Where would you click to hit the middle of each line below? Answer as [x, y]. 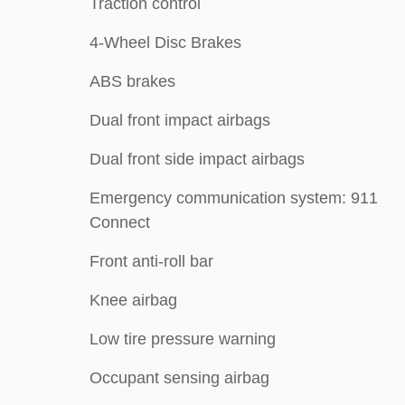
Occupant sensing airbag [179, 378]
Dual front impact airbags [180, 120]
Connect [120, 222]
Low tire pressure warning [183, 339]
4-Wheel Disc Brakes [165, 42]
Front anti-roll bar [151, 261]
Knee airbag [133, 300]
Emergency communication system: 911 [234, 198]
